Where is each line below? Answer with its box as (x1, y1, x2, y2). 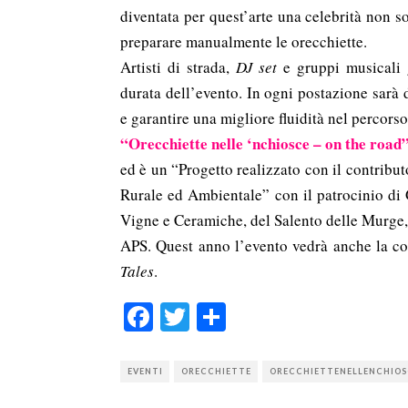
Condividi (226, 297, 342, 337)
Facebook (153, 297, 265, 337)
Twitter (189, 297, 273, 337)
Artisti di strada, (120, 56, 236, 77)
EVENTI (127, 366, 163, 377)
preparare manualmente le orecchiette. (120, 31, 367, 52)
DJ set (235, 56, 278, 77)
